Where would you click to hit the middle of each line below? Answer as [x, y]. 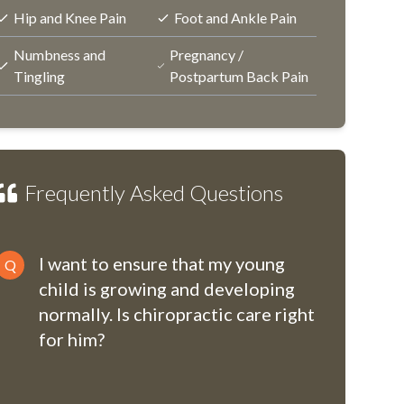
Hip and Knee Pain [70, 18]
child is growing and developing [167, 289]
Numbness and [59, 55]
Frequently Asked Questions [154, 193]
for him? [72, 339]
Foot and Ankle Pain [236, 18]
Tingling [39, 76]
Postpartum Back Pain [239, 76]
